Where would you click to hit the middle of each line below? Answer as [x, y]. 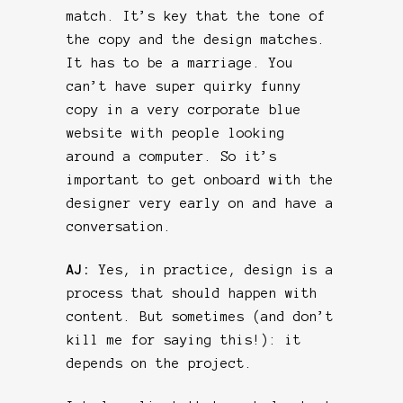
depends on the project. [160, 363]
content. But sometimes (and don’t [200, 316]
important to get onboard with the [200, 179]
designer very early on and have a [200, 203]
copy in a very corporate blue [184, 109]
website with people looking [176, 133]
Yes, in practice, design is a [216, 269]
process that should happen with [192, 293]
